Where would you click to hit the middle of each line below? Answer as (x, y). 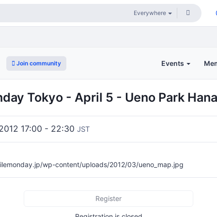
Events (173, 63)
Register (108, 199)
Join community (38, 63)
